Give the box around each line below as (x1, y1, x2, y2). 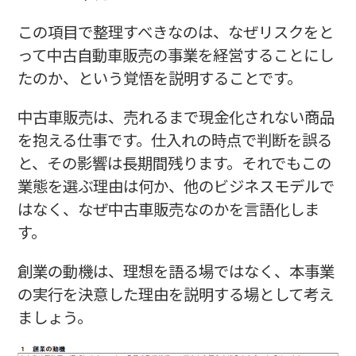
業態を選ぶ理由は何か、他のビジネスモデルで (17, 174, 335, 198)
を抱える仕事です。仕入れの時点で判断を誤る (17, 128, 332, 152)
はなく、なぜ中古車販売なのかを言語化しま (17, 197, 319, 221)
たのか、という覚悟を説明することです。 (17, 66, 302, 90)
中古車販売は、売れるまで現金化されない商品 (17, 105, 335, 129)
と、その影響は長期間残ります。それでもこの (17, 151, 331, 175)
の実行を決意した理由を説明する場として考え (17, 282, 334, 306)
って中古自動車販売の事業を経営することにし (17, 43, 334, 67)
